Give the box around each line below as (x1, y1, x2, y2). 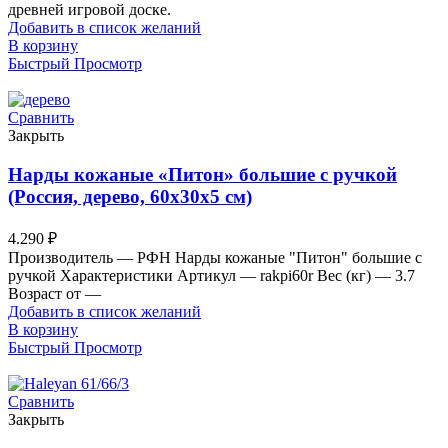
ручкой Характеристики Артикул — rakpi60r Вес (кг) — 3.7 (8, 266, 415, 284)
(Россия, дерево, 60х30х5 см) (8, 186, 252, 208)
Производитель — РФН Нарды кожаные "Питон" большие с (8, 248, 422, 266)
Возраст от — (8, 284, 101, 302)
